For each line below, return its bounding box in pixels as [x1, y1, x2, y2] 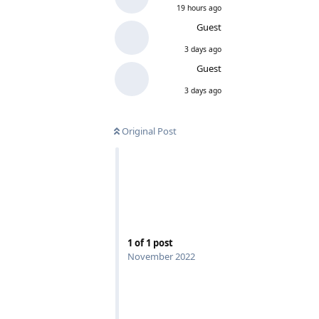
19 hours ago [177, 2, 221, 13]
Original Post [122, 124, 177, 137]
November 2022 [127, 250, 195, 263]
